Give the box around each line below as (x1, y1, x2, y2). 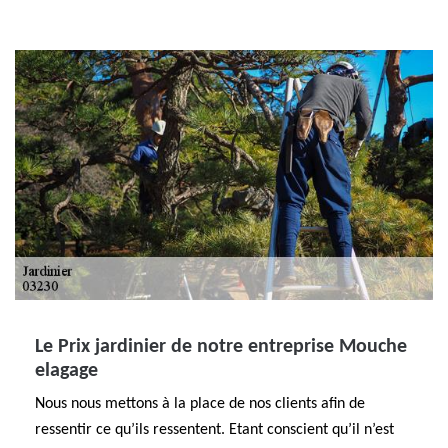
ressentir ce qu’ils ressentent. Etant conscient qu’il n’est (35, 422, 394, 438)
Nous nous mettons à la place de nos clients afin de (35, 396, 365, 412)
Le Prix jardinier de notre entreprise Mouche (35, 337, 407, 357)
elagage (35, 361, 98, 381)
